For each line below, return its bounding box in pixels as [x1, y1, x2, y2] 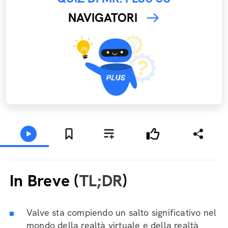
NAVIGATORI [68, 10, 137, 25]
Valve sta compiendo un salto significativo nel [26, 207, 217, 218]
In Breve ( [10, 170, 79, 191]
